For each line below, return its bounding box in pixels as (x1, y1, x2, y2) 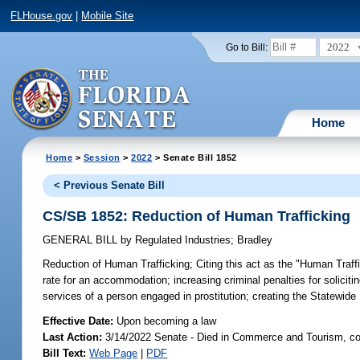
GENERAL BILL (43, 234, 121, 247)
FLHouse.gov (10, 10, 73, 22)
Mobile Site (81, 10, 134, 22)
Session (83, 152, 121, 162)
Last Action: (43, 330, 103, 343)
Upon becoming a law (117, 314, 217, 327)
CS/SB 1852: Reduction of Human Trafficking (43, 207, 351, 224)
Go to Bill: (225, 42, 268, 52)
